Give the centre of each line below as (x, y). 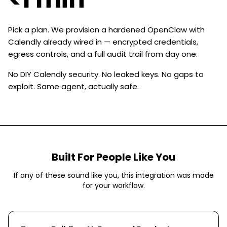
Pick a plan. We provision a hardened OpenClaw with (106, 30)
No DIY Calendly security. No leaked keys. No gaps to (106, 74)
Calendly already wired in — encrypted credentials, (103, 42)
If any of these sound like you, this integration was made (113, 175)
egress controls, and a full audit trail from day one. (103, 54)
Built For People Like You (113, 157)
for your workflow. (113, 185)
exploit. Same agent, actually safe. (73, 86)
